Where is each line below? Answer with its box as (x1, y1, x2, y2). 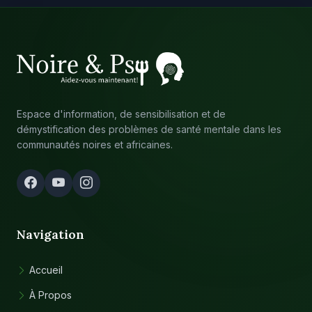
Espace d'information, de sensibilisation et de (17, 108, 226, 120)
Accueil (29, 264, 63, 276)
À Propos (29, 289, 72, 301)
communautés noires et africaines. (17, 139, 173, 150)
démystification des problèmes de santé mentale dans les (17, 123, 281, 135)
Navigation (17, 226, 84, 242)
